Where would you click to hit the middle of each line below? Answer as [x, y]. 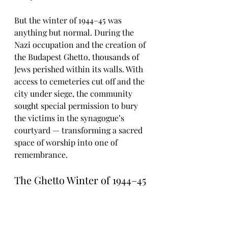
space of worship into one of [67, 142]
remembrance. [41, 154]
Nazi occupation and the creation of [81, 44]
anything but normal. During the [75, 32]
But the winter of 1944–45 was [69, 20]
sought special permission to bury [77, 105]
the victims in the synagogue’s [70, 118]
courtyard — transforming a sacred [79, 130]
